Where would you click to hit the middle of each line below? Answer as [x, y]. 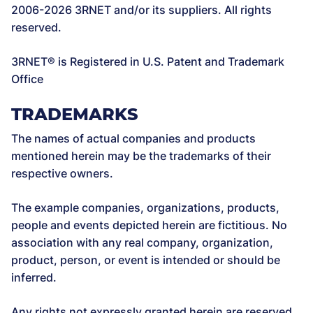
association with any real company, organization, [142, 242]
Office [27, 79]
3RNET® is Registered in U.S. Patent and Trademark [148, 61]
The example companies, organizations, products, [145, 208]
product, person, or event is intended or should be [146, 260]
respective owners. [62, 173]
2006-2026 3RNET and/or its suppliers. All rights [141, 10]
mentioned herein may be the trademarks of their [141, 156]
